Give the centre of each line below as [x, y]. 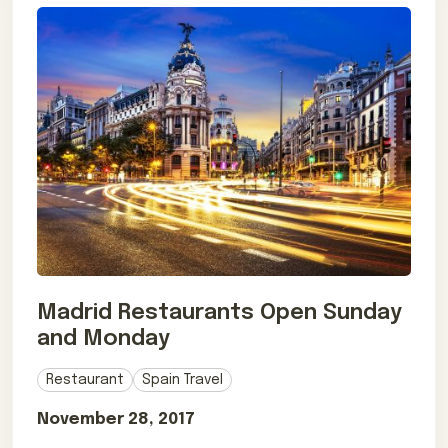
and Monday [103, 338]
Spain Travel [182, 379]
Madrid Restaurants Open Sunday [219, 312]
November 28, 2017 [116, 419]
